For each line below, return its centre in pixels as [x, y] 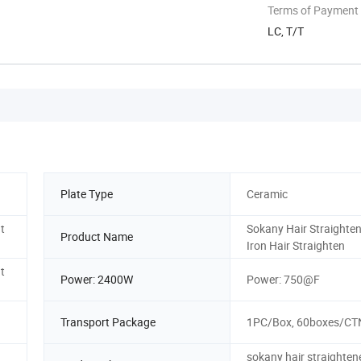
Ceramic [267, 194]
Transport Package [108, 322]
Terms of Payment [313, 10]
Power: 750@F [283, 280]
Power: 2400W [97, 280]
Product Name [97, 237]
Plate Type [87, 194]
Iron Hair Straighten [296, 245]
